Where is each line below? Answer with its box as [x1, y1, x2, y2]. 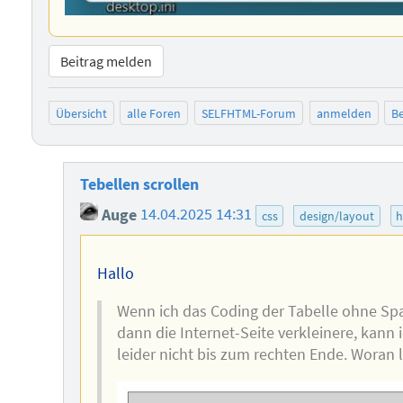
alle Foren [127, 104, 182, 121]
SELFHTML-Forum [201, 104, 296, 121]
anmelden [316, 104, 372, 121]
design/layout [299, 207, 374, 224]
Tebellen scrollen [79, 175, 199, 195]
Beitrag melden [59, 52, 152, 71]
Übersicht [55, 104, 107, 121]
